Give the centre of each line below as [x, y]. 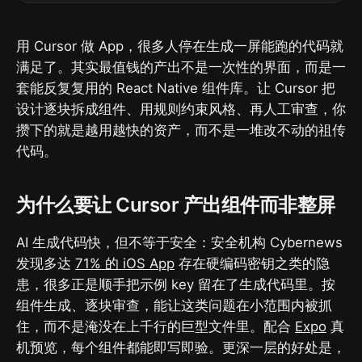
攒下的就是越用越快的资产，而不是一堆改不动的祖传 [181, 130]
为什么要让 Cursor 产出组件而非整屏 [176, 204]
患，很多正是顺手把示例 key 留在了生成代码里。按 [176, 284]
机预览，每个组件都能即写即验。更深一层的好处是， [181, 347]
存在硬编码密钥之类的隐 [252, 263]
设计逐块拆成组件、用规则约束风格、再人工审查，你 [181, 109]
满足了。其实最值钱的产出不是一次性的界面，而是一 [181, 67]
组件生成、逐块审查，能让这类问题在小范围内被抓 [174, 305]
